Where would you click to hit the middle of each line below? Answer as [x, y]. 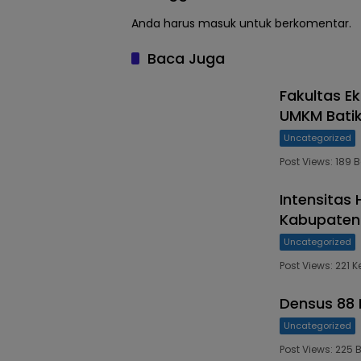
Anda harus [165, 24]
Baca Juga [186, 59]
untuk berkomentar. [294, 24]
